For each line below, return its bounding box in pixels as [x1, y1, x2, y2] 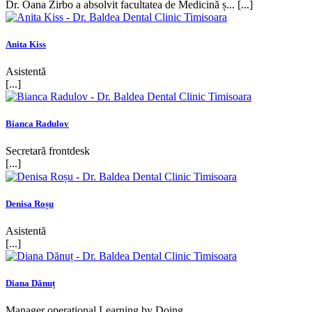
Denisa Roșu [6, 198, 54, 209]
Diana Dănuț [6, 277, 55, 288]
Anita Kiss [6, 38, 46, 49]
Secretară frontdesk [6, 144, 90, 157]
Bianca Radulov [6, 118, 69, 129]
